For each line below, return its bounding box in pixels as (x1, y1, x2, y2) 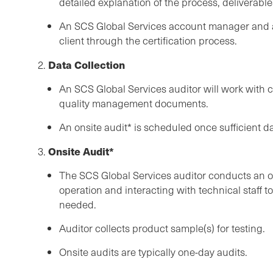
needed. (59, 197, 96, 212)
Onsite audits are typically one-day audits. (59, 245, 247, 260)
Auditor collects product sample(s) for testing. (59, 221, 265, 236)
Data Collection (46, 57, 125, 73)
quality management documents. (59, 96, 208, 111)
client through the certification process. (59, 34, 237, 48)
